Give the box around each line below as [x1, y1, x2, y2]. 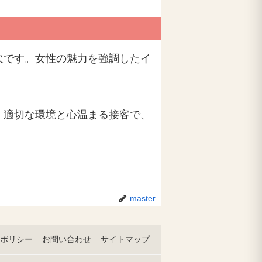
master [130, 193, 156, 203]
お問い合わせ [42, 235, 91, 244]
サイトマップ [101, 235, 150, 244]
